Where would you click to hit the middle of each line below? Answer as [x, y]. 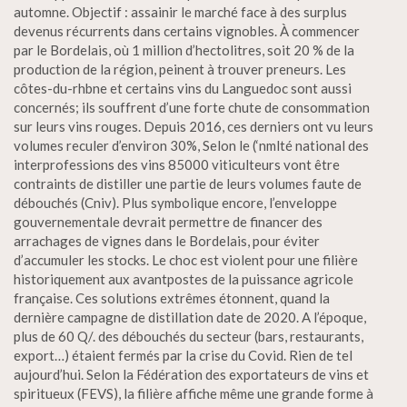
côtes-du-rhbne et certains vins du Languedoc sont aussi [183, 88]
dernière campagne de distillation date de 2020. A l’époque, [190, 317]
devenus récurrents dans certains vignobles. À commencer [187, 31]
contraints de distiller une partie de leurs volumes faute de [188, 184]
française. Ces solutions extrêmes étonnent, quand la [172, 298]
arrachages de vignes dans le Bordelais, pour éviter [167, 241]
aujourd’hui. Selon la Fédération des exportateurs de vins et [191, 374]
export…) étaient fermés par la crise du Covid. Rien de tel [183, 355]
